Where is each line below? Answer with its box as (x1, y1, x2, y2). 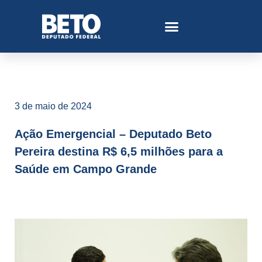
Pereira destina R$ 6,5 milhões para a (15, 145, 223, 158)
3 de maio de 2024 (15, 101, 92, 111)
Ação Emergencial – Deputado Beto (15, 127, 212, 140)
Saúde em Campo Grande (15, 163, 157, 175)
